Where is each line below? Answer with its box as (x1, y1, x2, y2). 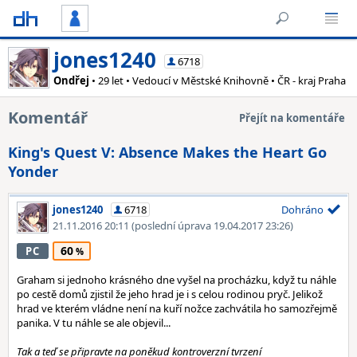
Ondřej (53, 73, 89, 88)
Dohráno (281, 202, 324, 217)
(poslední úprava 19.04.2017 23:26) (131, 218, 293, 233)
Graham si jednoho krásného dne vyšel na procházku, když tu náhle (17, 273, 336, 287)
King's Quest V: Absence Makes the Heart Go (8, 143, 327, 162)
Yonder (8, 162, 58, 181)
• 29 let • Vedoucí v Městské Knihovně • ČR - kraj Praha (89, 73, 346, 88)
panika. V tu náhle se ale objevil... (17, 316, 171, 330)
